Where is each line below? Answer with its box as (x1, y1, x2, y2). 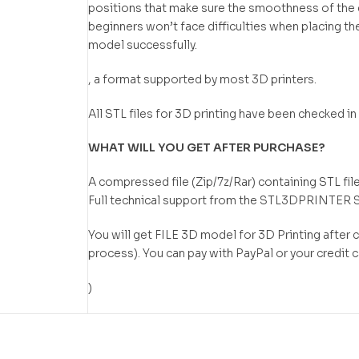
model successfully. (88, 38, 197, 53)
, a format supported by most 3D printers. (88, 71, 317, 87)
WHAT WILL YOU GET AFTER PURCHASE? (88, 140, 325, 155)
